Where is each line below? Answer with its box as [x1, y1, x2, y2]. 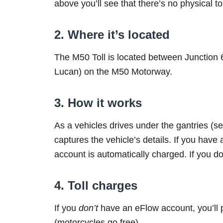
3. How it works [54, 96, 142, 110]
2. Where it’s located [54, 27, 170, 41]
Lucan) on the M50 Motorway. [54, 66, 172, 77]
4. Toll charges [54, 178, 137, 192]
